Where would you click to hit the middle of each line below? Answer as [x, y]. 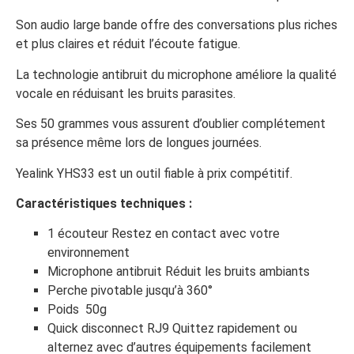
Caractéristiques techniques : [104, 203]
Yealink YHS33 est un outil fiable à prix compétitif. [154, 173]
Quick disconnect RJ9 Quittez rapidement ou [172, 329]
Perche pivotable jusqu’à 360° [130, 291]
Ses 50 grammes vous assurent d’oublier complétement [171, 124]
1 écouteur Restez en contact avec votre [164, 234]
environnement [88, 253]
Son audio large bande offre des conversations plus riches [177, 25]
